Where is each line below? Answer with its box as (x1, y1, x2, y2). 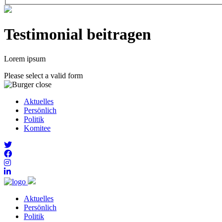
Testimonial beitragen (4, 25, 151, 44)
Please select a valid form (4, 71, 83, 80)
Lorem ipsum (4, 54, 46, 63)
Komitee (24, 123, 51, 132)
